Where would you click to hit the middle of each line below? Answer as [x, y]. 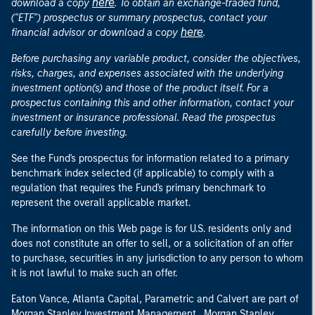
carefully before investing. [69, 133]
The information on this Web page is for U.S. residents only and [151, 229]
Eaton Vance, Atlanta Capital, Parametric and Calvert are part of [155, 299]
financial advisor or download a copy [96, 33]
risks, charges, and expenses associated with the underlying [147, 73]
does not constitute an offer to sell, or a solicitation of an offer [152, 244]
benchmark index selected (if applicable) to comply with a [143, 173]
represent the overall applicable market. [101, 203]
